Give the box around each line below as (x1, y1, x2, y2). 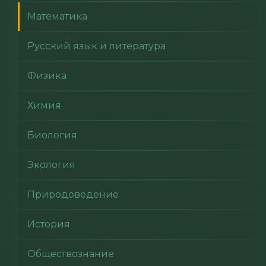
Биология (27, 129, 77, 141)
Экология (27, 159, 75, 170)
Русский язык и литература (27, 40, 166, 52)
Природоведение (27, 189, 119, 200)
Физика (27, 70, 66, 81)
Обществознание (27, 248, 114, 259)
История (27, 218, 70, 230)
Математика (27, 11, 87, 22)
